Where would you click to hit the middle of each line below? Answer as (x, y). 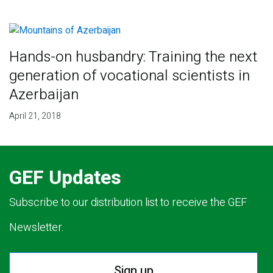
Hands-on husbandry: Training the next (133, 57)
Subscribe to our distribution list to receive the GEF (128, 202)
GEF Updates (65, 177)
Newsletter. (37, 227)
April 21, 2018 (35, 116)
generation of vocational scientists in (129, 76)
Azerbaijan (44, 94)
